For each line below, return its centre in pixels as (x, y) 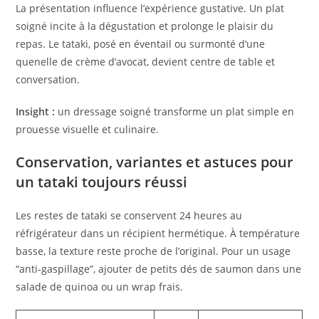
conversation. (48, 80)
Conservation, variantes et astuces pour (155, 162)
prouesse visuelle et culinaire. (88, 130)
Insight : (36, 112)
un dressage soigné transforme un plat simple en (175, 112)
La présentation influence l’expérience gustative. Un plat (150, 9)
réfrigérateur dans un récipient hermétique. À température (158, 234)
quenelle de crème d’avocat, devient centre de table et (146, 62)
